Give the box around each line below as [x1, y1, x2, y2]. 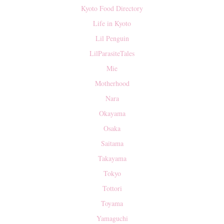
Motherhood [94, 78, 129, 88]
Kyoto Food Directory [81, 3, 143, 13]
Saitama [100, 138, 123, 148]
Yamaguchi [96, 213, 128, 223]
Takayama [97, 153, 126, 163]
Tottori [102, 183, 122, 193]
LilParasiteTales [89, 48, 134, 58]
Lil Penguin [95, 33, 129, 43]
